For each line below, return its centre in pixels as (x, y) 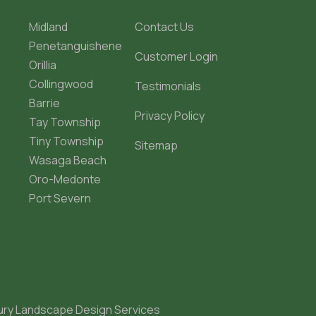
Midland (48, 27)
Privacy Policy (170, 116)
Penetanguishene (75, 46)
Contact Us (164, 27)
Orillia (43, 65)
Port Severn (60, 198)
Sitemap (156, 145)
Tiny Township (66, 141)
